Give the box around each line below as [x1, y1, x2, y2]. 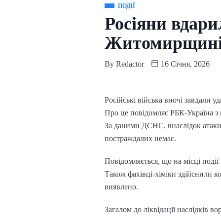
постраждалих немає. [105, 134, 176, 143]
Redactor [116, 60, 144, 69]
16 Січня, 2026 [159, 60, 210, 69]
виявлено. [105, 183, 138, 191]
